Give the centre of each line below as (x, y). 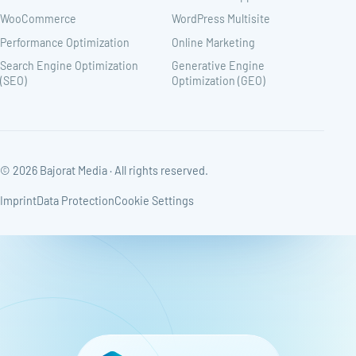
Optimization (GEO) (219, 81)
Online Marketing (213, 42)
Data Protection (75, 200)
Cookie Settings (154, 200)
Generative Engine (218, 66)
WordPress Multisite (221, 19)
